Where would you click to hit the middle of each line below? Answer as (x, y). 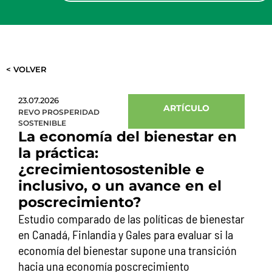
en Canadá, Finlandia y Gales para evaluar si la (126, 234)
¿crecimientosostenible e (111, 169)
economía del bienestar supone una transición (127, 250)
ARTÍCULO (187, 108)
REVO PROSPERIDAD (59, 112)
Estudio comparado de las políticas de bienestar (131, 219)
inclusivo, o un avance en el (120, 186)
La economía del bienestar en (127, 137)
